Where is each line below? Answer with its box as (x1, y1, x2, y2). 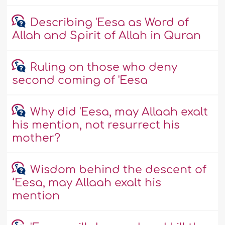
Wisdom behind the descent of (30, 164, 206, 176)
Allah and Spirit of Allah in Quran (12, 30, 201, 42)
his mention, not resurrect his (12, 119, 180, 132)
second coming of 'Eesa (12, 74, 148, 87)
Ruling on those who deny (30, 61, 177, 74)
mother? (12, 132, 61, 145)
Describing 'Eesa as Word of (30, 17, 189, 29)
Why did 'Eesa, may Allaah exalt (30, 106, 208, 119)
